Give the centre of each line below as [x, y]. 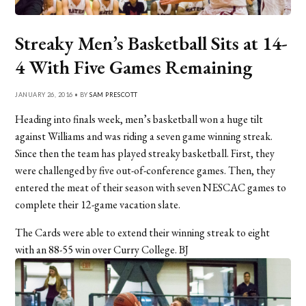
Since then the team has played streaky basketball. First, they [145, 153]
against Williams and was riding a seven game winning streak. [144, 136]
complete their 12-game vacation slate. [98, 204]
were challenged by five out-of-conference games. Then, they [145, 170]
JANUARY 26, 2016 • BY [53, 94]
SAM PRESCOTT [114, 94]
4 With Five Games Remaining [134, 67]
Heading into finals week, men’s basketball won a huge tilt [139, 119]
